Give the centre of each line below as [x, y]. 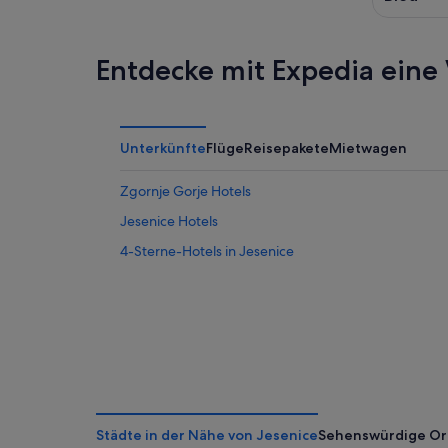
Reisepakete [286, 148]
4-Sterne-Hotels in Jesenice [207, 251]
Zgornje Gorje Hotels [185, 191]
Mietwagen [368, 148]
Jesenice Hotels [169, 221]
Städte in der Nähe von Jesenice [207, 435]
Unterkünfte [163, 148]
